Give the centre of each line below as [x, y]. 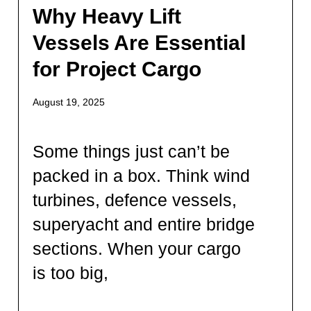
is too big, [71, 272]
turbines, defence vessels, [135, 200]
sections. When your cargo [137, 248]
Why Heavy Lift [107, 16]
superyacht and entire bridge [144, 224]
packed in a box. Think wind [142, 175]
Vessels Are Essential [139, 42]
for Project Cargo [117, 69]
